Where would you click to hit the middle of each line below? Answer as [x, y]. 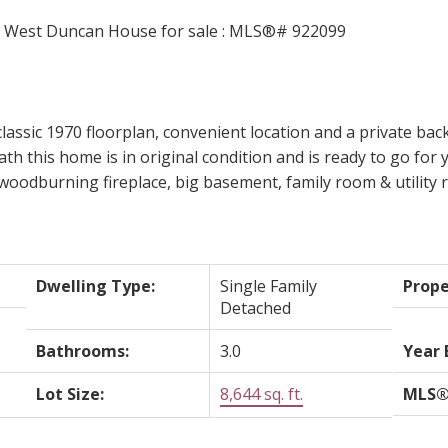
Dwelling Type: [96, 285]
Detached [256, 307]
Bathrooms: [83, 350]
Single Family [269, 285]
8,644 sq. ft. [262, 393]
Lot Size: [70, 393]
